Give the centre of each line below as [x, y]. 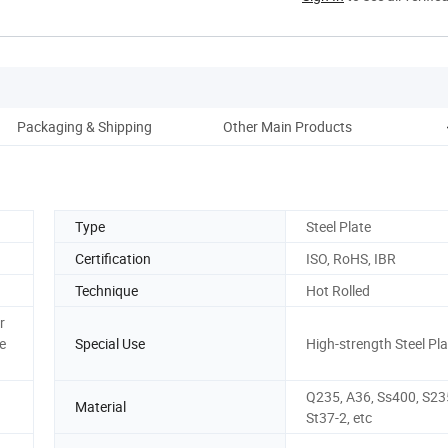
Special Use [110, 343]
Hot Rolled [338, 290]
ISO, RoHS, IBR [351, 258]
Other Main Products [287, 126]
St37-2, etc [339, 417]
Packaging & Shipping [84, 126]
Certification [113, 258]
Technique [106, 290]
